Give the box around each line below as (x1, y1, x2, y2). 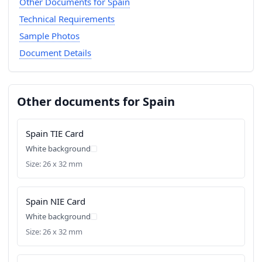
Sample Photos (19, 30, 80, 42)
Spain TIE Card (26, 127, 84, 139)
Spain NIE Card (26, 195, 85, 207)
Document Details (19, 47, 91, 58)
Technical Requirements (19, 13, 115, 25)
